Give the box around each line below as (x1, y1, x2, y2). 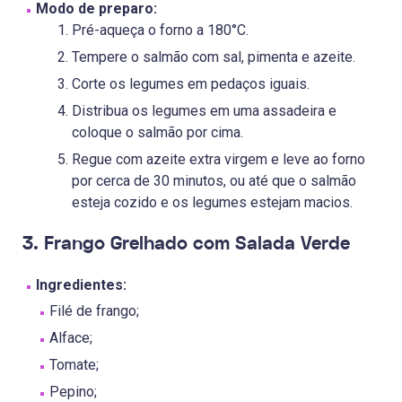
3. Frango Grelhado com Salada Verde (22, 231, 350, 258)
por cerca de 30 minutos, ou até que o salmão (72, 172, 356, 190)
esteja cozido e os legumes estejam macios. (72, 194, 353, 212)
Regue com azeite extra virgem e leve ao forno (72, 151, 365, 169)
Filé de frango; (49, 302, 139, 320)
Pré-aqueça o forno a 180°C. (72, 22, 249, 39)
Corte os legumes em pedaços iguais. (72, 75, 310, 93)
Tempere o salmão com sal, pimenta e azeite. (72, 48, 355, 66)
